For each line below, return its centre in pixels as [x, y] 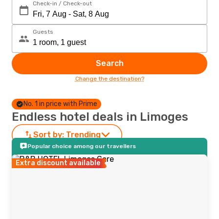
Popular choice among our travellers [82, 146]
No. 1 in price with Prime [60, 104]
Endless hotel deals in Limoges [100, 117]
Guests [43, 32]
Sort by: [49, 135]
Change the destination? [109, 79]
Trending [83, 135]
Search [109, 63]
